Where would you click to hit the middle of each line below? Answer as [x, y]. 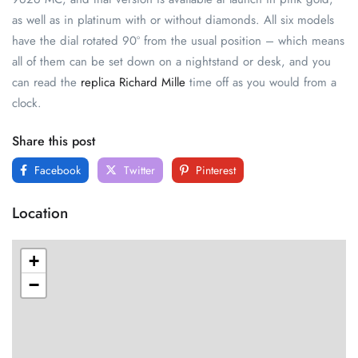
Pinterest [214, 170]
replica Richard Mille [133, 82]
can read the [46, 82]
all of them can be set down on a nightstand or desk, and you [171, 61]
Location [40, 213]
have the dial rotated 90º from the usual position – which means [178, 40]
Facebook [56, 170]
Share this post [54, 141]
